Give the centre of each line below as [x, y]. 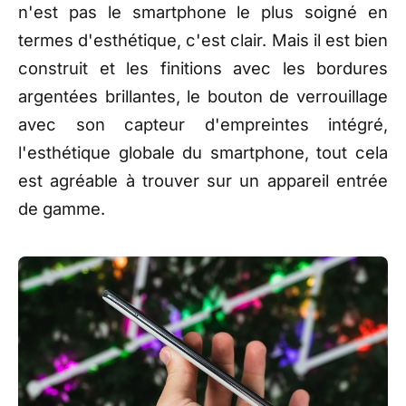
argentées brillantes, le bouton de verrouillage [203, 97]
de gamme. [62, 209]
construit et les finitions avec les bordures [203, 68]
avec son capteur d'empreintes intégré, [203, 125]
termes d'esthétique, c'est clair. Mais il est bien [203, 40]
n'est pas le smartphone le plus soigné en [203, 12]
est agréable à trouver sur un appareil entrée [203, 181]
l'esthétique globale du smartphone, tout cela [203, 153]
